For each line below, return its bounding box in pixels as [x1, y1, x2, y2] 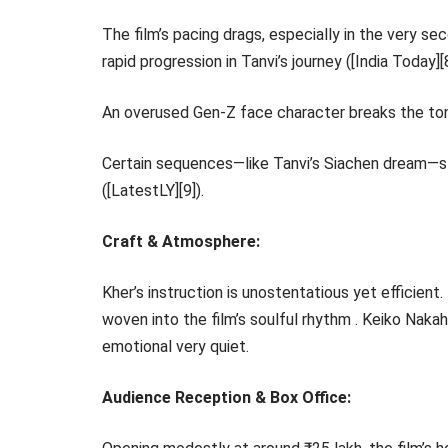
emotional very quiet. [102, 337, 249, 356]
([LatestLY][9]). [102, 181, 204, 200]
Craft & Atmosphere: [102, 232, 260, 251]
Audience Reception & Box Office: [102, 388, 351, 407]
